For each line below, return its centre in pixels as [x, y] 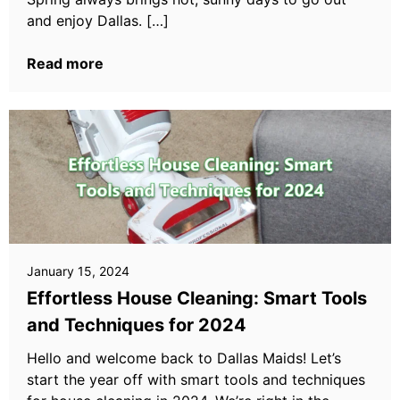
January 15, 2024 [78, 271]
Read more [65, 63]
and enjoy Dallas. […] [98, 21]
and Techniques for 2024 [137, 325]
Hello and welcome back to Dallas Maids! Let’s [184, 358]
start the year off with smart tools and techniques [196, 379]
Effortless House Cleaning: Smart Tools [197, 298]
